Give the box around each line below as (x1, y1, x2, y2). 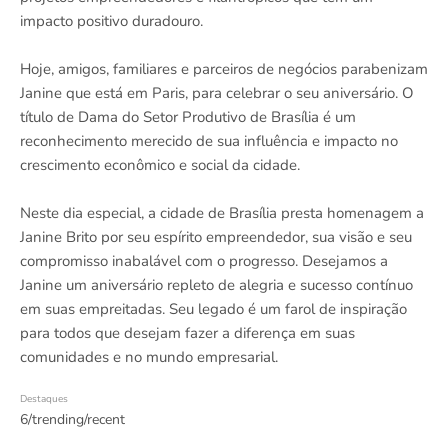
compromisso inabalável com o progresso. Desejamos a (20, 251, 388, 272)
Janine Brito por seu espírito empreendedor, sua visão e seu (20, 227, 412, 248)
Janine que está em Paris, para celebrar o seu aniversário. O (20, 83, 414, 104)
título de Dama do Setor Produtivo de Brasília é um (20, 107, 356, 128)
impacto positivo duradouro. (20, 11, 203, 32)
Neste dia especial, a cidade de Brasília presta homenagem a (20, 203, 424, 224)
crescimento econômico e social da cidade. (20, 155, 300, 176)
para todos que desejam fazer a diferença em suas (20, 323, 355, 344)
